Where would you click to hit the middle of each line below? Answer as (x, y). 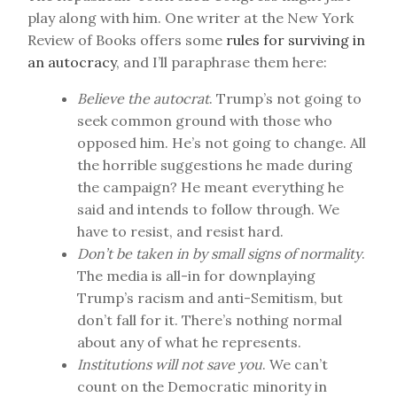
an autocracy (72, 62)
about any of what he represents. (189, 342)
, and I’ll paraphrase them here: (222, 62)
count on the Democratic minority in (202, 386)
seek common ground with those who (205, 121)
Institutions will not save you (170, 364)
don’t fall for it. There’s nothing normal (210, 320)
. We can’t (295, 364)
